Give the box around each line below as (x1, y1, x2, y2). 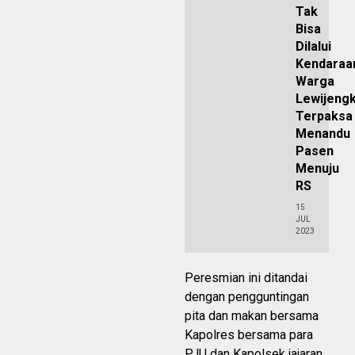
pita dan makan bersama (185, 307, 319, 323)
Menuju (296, 160, 339, 176)
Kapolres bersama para (185, 326, 313, 342)
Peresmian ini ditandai (185, 269, 307, 285)
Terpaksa (296, 108, 353, 124)
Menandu (296, 125, 350, 141)
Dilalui (296, 38, 331, 54)
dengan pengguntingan (185, 288, 309, 304)
